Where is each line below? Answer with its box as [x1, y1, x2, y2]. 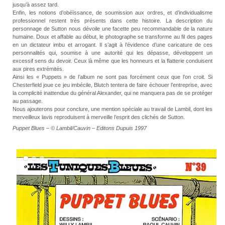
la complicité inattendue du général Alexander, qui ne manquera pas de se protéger [13, 90, 212, 96]
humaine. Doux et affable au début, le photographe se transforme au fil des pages [13, 34, 212, 40]
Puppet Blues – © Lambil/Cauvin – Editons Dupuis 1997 [13, 125, 147, 131]
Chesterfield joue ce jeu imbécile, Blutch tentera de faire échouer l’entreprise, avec [13, 82, 212, 88]
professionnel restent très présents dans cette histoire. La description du [13, 18, 212, 24]
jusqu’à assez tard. [13, 2, 59, 8]
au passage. [13, 98, 43, 104]
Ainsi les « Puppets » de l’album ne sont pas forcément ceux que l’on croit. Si [13, 74, 212, 80]
